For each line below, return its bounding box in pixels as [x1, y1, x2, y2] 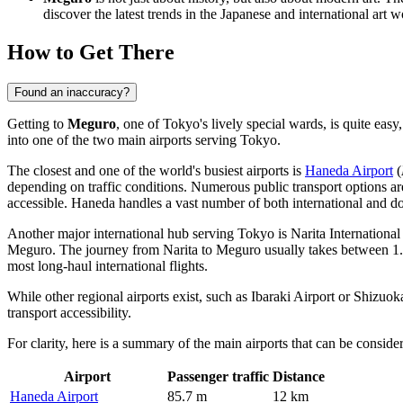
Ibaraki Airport [251, 289, 335, 305]
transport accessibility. [7, 305, 131, 321]
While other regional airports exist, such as [7, 289, 251, 305]
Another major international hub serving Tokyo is [7, 226, 291, 242]
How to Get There [7, 40, 175, 65]
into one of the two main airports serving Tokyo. [7, 132, 281, 148]
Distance [273, 369, 325, 385]
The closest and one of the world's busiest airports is [7, 163, 305, 179]
